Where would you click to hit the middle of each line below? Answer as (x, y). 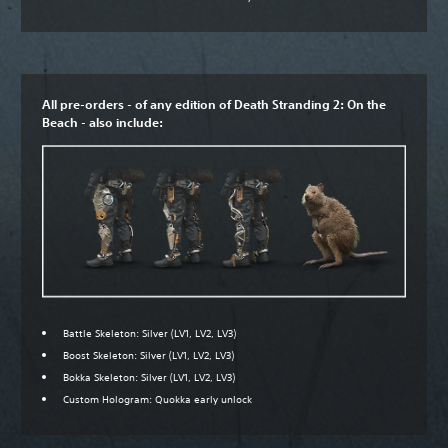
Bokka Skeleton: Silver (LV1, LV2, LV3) (149, 377)
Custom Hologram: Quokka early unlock (157, 399)
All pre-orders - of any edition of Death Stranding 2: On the (214, 104)
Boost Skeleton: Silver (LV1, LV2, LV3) (148, 355)
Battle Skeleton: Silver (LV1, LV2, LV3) (149, 333)
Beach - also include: (104, 122)
